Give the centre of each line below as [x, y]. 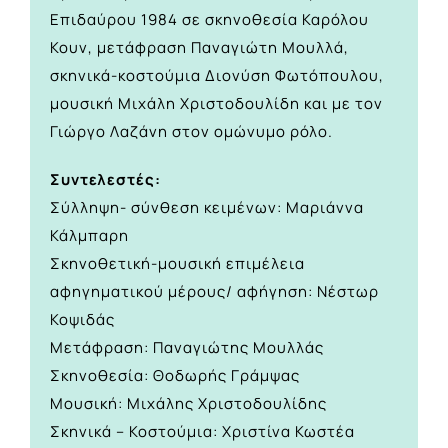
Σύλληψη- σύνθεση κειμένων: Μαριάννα [207, 208]
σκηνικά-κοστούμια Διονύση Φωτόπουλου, [217, 76]
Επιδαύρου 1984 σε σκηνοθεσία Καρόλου [209, 20]
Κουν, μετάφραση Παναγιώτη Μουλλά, [199, 48]
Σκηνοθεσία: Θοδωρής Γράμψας [175, 376]
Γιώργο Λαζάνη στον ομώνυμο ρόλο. [191, 132]
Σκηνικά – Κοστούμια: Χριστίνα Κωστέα [202, 432]
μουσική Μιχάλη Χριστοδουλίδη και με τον [216, 104]
